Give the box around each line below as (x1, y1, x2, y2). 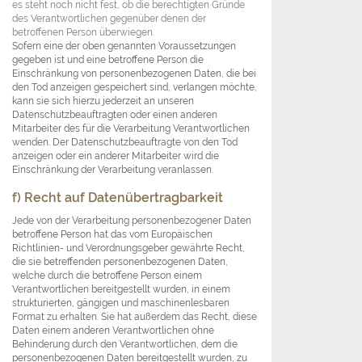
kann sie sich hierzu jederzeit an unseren (12, 95, 194, 107)
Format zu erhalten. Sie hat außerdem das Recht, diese (12, 310, 257, 323)
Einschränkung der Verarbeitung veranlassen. (12, 163, 213, 176)
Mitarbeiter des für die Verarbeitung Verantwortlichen (12, 122, 250, 135)
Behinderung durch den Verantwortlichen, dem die (12, 338, 238, 351)
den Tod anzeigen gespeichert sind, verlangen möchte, (12, 81, 257, 94)
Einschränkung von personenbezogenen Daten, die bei (12, 67, 256, 80)
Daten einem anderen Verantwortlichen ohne (12, 324, 214, 337)
